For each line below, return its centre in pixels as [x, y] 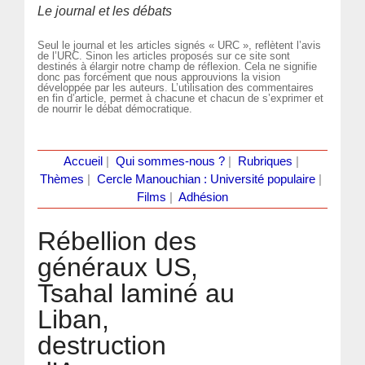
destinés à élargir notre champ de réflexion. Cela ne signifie [178, 66]
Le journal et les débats [105, 11]
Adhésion [203, 197]
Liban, [74, 319]
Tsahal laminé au [136, 293]
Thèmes [62, 179]
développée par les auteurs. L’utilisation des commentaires [176, 87]
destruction [102, 345]
